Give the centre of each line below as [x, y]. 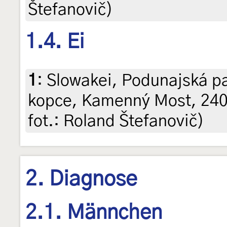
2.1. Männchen [94, 213]
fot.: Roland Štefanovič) [116, 121]
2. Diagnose [81, 180]
